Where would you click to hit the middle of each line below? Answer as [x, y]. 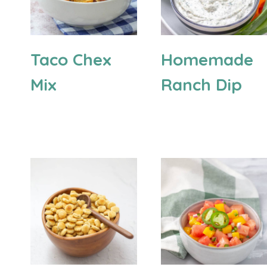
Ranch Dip [202, 85]
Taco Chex [71, 60]
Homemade [207, 60]
